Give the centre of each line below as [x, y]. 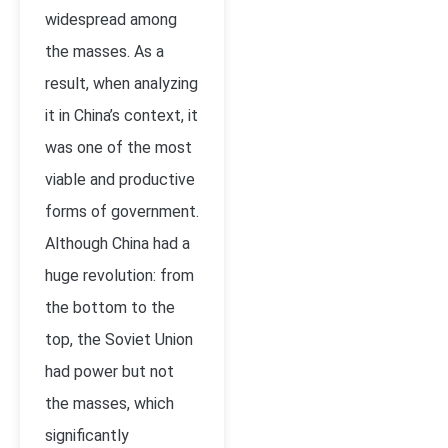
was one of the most [118, 147]
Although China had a [117, 243]
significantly [87, 435]
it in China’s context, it [121, 115]
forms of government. [122, 211]
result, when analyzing [121, 83]
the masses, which [109, 403]
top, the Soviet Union [119, 339]
